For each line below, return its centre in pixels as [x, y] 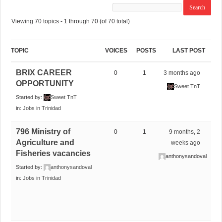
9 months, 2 [185, 132]
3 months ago [182, 73]
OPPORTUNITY [45, 83]
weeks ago [186, 142]
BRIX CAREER [44, 72]
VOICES [116, 50]
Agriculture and [45, 142]
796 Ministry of [43, 131]
